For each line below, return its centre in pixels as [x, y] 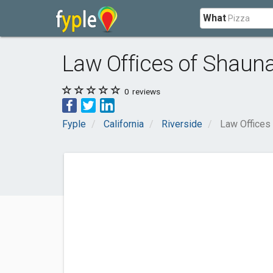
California [124, 124]
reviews [145, 91]
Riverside [182, 124]
